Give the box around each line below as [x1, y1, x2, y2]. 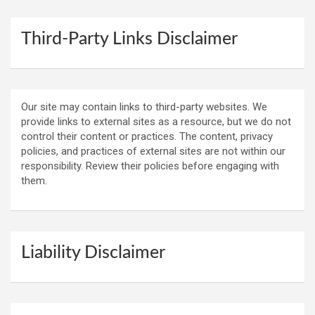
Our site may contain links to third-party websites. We [21, 101, 267, 114]
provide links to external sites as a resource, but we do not [21, 115, 291, 129]
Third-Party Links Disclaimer [21, 30, 238, 49]
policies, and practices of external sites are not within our [21, 145, 285, 158]
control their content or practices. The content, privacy [21, 130, 273, 143]
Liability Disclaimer [21, 244, 165, 262]
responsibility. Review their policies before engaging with [21, 160, 279, 173]
